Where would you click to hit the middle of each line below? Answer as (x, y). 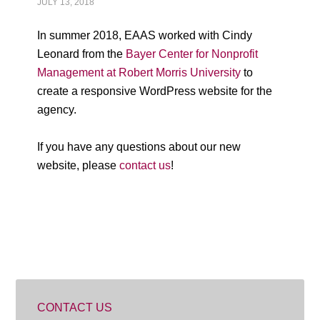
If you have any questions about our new (139, 147)
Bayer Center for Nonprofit (192, 54)
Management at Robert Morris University (139, 72)
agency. (57, 110)
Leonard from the (82, 54)
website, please (79, 165)
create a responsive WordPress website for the (155, 91)
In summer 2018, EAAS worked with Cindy (145, 35)
